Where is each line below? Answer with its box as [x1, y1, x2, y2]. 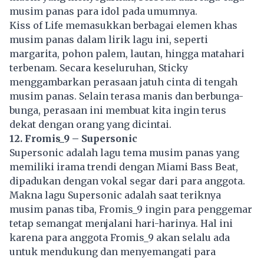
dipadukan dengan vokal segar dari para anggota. [9, 175, 245, 187]
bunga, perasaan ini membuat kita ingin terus [9, 104, 226, 117]
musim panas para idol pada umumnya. [9, 5, 197, 18]
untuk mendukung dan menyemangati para [9, 246, 216, 258]
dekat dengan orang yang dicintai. [9, 118, 171, 131]
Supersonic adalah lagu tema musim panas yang [9, 147, 239, 159]
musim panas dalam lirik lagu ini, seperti [9, 34, 208, 46]
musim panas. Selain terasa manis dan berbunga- [9, 90, 243, 103]
